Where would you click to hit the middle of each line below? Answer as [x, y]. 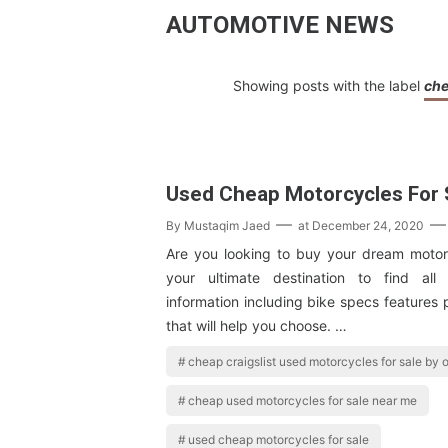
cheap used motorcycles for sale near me [303, 401]
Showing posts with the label [328, 85]
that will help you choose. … [256, 326]
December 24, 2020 [368, 226]
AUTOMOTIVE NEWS [280, 25]
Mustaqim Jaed [227, 226]
